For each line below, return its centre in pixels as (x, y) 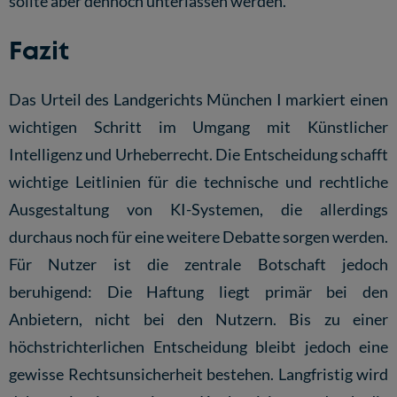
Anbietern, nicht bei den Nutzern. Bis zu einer (198, 319)
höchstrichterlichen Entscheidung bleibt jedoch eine (198, 347)
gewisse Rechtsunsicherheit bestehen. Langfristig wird (198, 374)
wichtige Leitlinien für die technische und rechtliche (198, 182)
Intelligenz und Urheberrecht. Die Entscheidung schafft (198, 155)
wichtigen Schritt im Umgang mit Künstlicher (198, 127)
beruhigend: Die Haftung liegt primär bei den (198, 292)
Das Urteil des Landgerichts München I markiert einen (198, 100)
